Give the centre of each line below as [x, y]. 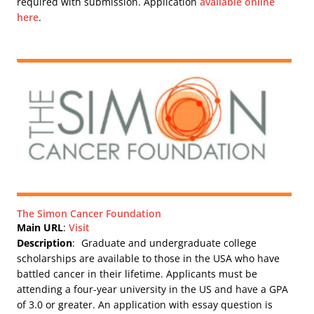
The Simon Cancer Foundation [89, 213]
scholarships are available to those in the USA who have [149, 258]
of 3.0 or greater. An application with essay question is [145, 304]
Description [45, 243]
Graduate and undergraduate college [169, 243]
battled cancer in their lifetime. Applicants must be [137, 273]
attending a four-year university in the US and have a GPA [153, 289]
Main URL [40, 227]
